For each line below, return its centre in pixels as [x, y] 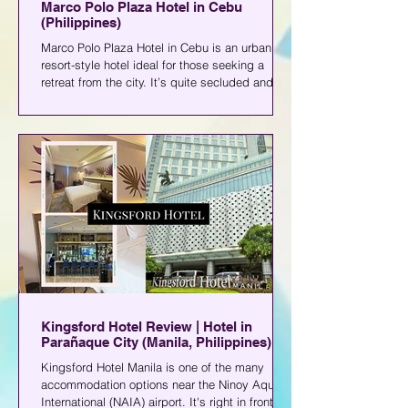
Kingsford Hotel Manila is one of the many [153, 367]
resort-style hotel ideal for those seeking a [153, 65]
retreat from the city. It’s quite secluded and [157, 82]
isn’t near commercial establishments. [142, 99]
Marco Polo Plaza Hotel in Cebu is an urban [156, 47]
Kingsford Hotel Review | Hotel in [147, 326]
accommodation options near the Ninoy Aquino [165, 384]
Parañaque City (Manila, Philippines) [156, 342]
